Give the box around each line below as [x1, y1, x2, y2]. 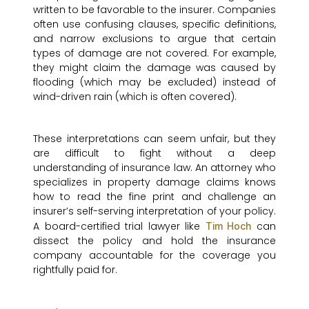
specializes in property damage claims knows [33, 175, 276, 190]
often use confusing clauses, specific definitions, [33, 17, 276, 32]
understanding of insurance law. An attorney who [33, 161, 276, 175]
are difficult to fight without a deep [33, 146, 276, 161]
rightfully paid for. [33, 263, 117, 277]
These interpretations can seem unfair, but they [33, 132, 276, 146]
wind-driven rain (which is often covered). [33, 90, 237, 104]
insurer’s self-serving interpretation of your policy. [33, 204, 276, 219]
